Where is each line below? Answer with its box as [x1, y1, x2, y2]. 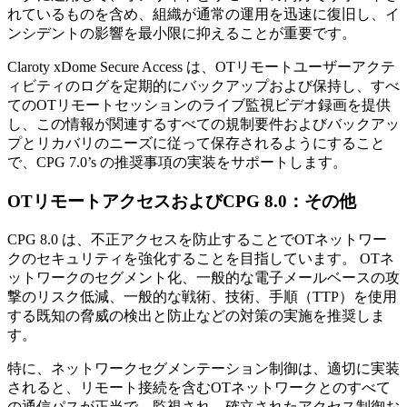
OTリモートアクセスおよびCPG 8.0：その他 [7, 192, 356, 212]
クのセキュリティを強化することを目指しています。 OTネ [7, 250, 394, 266]
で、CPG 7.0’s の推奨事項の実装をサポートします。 [7, 154, 347, 171]
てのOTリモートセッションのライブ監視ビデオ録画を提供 [7, 97, 391, 114]
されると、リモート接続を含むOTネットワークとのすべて [7, 379, 391, 395]
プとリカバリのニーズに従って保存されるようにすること [7, 135, 385, 152]
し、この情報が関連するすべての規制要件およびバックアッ [7, 116, 400, 133]
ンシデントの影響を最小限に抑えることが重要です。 [7, 25, 356, 42]
